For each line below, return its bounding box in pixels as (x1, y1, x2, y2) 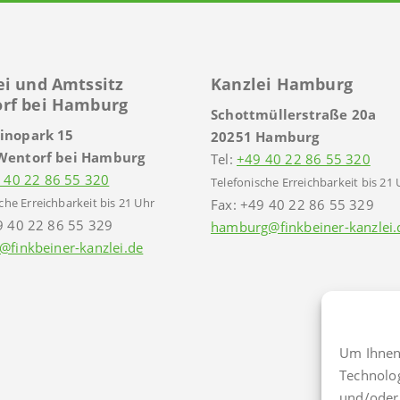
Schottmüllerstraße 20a (211, 105, 377, 124)
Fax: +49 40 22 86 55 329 (211, 196, 374, 214)
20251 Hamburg (211, 128, 320, 146)
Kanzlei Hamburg (211, 73, 353, 96)
